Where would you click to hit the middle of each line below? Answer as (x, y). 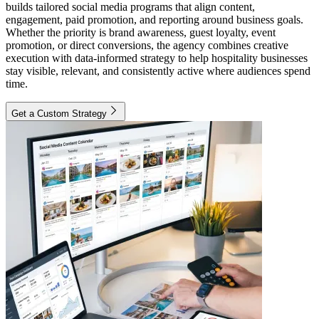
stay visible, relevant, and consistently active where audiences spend (158, 71)
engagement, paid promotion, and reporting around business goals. (155, 20)
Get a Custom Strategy (59, 114)
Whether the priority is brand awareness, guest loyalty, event (141, 33)
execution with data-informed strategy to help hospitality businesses (157, 58)
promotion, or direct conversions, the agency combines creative (147, 46)
